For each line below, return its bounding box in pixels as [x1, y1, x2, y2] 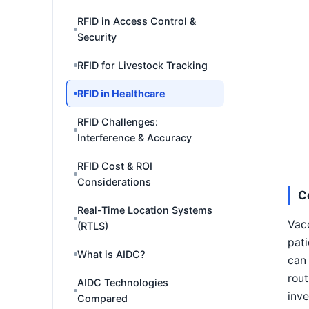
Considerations [77, 176, 151, 188]
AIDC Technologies [77, 277, 168, 288]
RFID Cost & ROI [77, 160, 152, 172]
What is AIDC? [77, 248, 146, 260]
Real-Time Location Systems [77, 204, 212, 216]
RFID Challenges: [77, 116, 158, 128]
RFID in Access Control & [77, 15, 196, 27]
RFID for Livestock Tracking [77, 59, 208, 71]
